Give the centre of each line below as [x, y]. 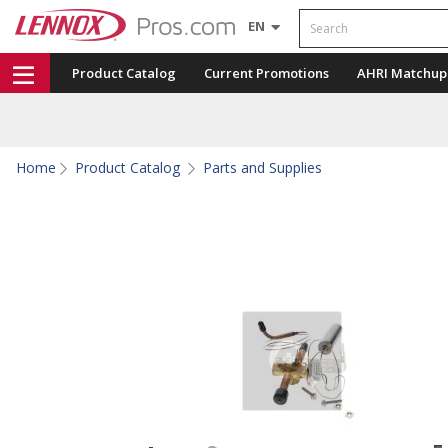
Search [319, 16]
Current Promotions [266, 73]
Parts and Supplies [262, 167]
